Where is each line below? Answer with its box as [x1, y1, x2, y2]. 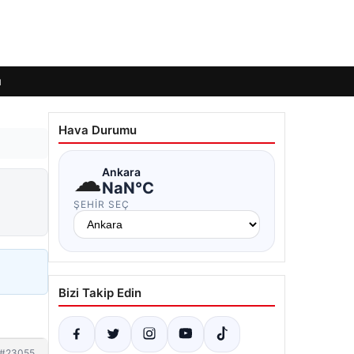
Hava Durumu [58, 122, 137, 137]
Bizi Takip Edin [58, 285, 141, 300]
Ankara [102, 164, 141, 179]
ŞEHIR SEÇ [73, 198, 130, 210]
